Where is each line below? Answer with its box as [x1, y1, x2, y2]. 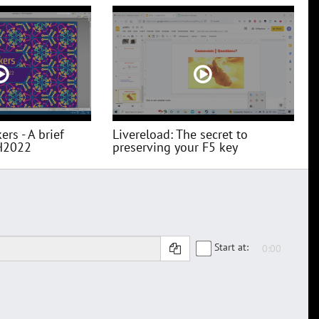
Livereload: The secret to [112, 126, 248, 143]
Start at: [214, 240, 249, 253]
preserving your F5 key [112, 139, 238, 156]
